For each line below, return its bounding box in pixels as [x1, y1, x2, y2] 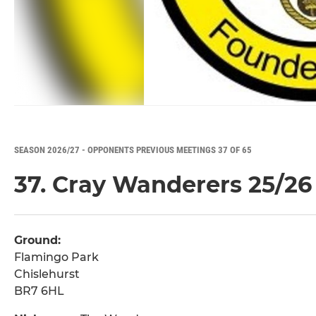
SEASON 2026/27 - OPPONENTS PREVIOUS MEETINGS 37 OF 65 [14, 145, 252, 156]
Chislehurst [14, 267, 80, 281]
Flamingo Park [14, 250, 99, 265]
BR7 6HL [14, 284, 64, 298]
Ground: [14, 233, 61, 248]
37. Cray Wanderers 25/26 [14, 171, 312, 199]
